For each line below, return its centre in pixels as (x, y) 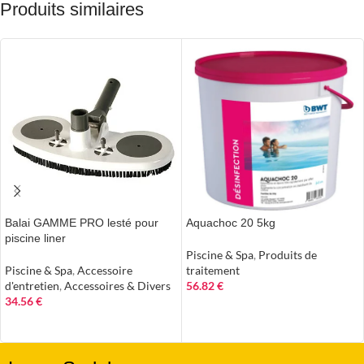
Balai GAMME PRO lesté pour (82, 223)
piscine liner (35, 238)
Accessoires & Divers (117, 286)
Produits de (288, 255)
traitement (213, 270)
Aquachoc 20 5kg (231, 223)
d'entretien (32, 286)
